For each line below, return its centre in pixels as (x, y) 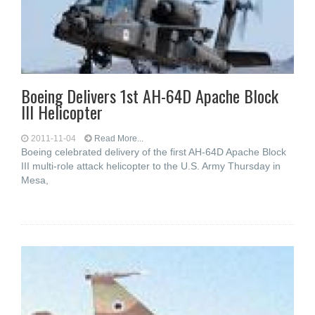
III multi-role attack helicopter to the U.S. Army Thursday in (151, 166)
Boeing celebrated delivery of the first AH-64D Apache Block (154, 152)
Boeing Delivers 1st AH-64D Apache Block (150, 96)
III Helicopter (62, 112)
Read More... (119, 139)
